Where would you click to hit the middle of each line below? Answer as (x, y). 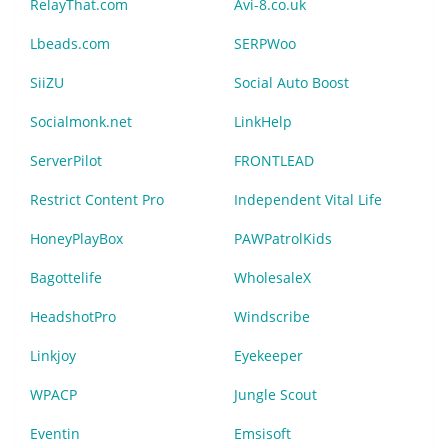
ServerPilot (66, 161)
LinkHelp (263, 122)
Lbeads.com (70, 44)
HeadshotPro (73, 317)
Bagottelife (66, 278)
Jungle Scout (275, 395)
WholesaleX (272, 278)
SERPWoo (265, 44)
